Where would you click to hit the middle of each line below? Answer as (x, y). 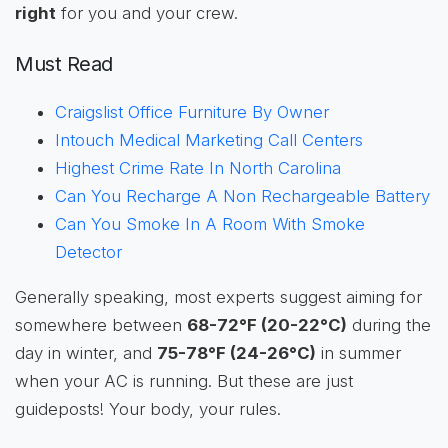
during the (389, 324)
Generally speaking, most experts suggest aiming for (218, 296)
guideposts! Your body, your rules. (148, 408)
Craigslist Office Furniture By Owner (192, 111)
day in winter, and (86, 352)
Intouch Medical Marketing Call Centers (209, 139)
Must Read (64, 64)
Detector (88, 251)
